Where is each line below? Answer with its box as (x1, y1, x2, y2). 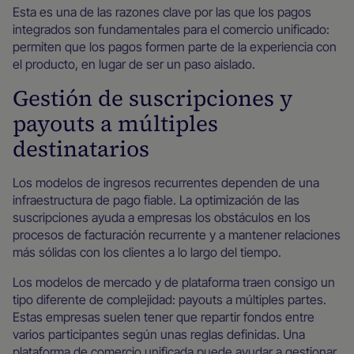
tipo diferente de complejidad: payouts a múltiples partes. (13, 292, 326, 307)
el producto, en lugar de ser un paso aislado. (13, 56, 255, 72)
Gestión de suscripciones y (13, 83, 292, 113)
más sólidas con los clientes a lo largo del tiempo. (13, 244, 281, 260)
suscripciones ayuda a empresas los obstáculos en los (13, 209, 311, 225)
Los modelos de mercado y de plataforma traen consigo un (13, 274, 335, 290)
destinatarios (13, 134, 149, 164)
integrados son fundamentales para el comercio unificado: (13, 21, 330, 37)
